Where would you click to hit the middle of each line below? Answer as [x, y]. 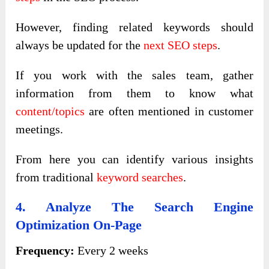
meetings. [40, 129]
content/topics [50, 111]
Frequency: [45, 251]
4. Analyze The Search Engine [134, 207]
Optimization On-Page [79, 225]
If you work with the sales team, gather [134, 75]
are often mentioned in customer [169, 111]
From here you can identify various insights [134, 159]
